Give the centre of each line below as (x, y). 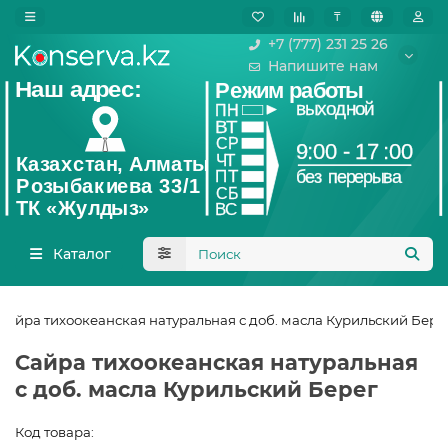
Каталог (81, 254)
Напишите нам (323, 66)
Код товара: (54, 432)
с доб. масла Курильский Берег (196, 389)
